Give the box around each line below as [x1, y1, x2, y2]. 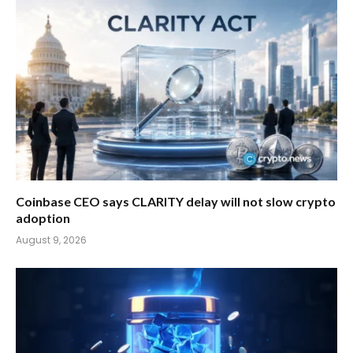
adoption [16, 210, 70, 226]
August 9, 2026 [16, 233, 87, 247]
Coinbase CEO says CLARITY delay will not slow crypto [16, 194, 336, 210]
